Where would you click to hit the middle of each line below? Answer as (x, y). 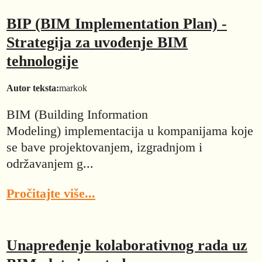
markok (73, 88)
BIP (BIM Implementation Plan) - (117, 23)
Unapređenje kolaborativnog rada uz (127, 246)
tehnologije (42, 61)
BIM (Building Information (77, 115)
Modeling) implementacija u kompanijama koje (130, 131)
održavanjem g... (50, 164)
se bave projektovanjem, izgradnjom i (104, 147)
